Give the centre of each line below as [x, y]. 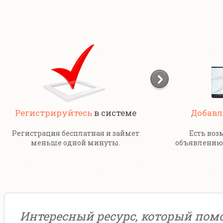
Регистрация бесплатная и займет [75, 133]
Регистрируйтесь [53, 113]
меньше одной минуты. [76, 143]
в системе [114, 113]
